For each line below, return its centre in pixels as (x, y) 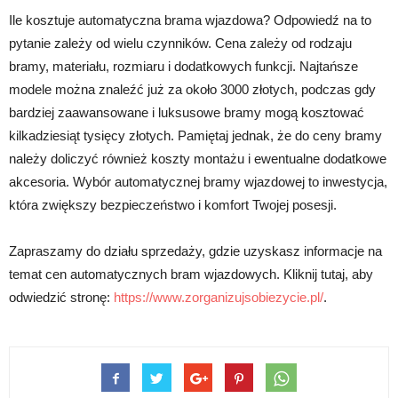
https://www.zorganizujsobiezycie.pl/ (219, 297)
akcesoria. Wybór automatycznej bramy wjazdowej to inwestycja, (198, 181)
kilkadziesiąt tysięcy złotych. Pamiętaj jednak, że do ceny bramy (195, 135)
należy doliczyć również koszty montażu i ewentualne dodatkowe (198, 158)
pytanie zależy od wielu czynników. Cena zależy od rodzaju (180, 43)
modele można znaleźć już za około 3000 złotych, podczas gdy (192, 89)
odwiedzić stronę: (61, 297)
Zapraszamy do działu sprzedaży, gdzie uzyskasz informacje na (195, 251)
